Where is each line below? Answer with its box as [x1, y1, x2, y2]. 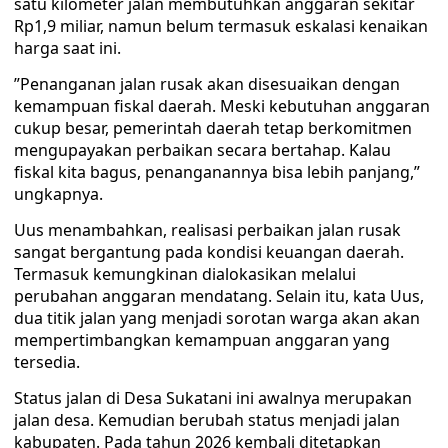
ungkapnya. [14, 183, 103, 205]
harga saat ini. [14, 37, 121, 59]
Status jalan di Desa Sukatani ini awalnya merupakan [14, 387, 412, 409]
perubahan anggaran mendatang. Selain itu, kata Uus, [14, 285, 424, 307]
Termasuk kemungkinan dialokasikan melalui [14, 263, 356, 285]
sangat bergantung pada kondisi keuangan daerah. [14, 241, 404, 263]
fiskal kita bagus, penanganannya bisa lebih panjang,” [14, 161, 420, 183]
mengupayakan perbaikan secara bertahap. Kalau [14, 139, 391, 161]
